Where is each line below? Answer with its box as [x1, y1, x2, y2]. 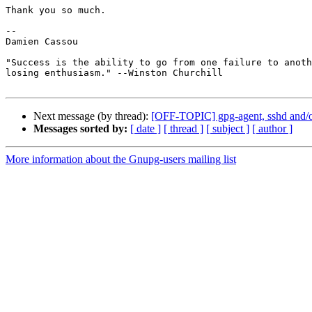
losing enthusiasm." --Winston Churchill [6, 68, 223, 79]
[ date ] [130, 123, 161, 135]
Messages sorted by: [33, 123, 127, 135]
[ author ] [252, 123, 292, 135]
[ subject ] [206, 123, 249, 135]
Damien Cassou [6, 36, 78, 47]
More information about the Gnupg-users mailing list [6, 153, 236, 166]
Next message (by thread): [33, 110, 151, 123]
